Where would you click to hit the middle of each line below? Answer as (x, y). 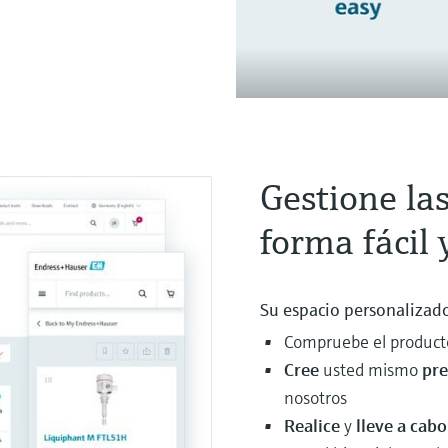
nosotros (315, 397)
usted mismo (372, 369)
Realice (314, 425)
